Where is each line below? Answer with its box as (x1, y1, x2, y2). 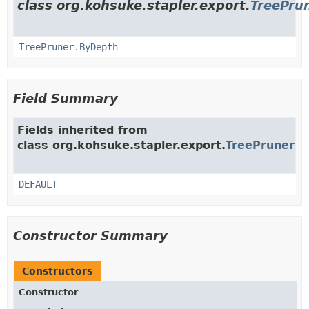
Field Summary (13, 90, 118, 106)
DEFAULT (19, 178, 57, 190)
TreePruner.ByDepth (19, 41, 118, 52)
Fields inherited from (17, 123, 148, 137)
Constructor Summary (13, 228, 168, 243)
